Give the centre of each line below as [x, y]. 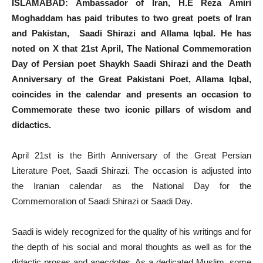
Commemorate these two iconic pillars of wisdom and [131, 109]
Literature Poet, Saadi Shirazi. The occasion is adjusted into [131, 171]
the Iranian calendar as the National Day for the [131, 186]
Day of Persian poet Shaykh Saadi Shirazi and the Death [131, 64]
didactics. [31, 125]
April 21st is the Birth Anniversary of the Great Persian [131, 155]
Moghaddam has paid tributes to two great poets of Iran [131, 18]
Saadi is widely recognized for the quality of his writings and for [131, 232]
